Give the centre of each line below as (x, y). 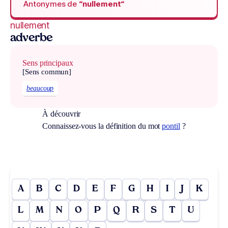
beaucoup (40, 88)
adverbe (32, 39)
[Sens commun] (47, 72)
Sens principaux (48, 63)
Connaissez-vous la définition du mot (102, 126)
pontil (171, 126)
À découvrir (62, 113)
